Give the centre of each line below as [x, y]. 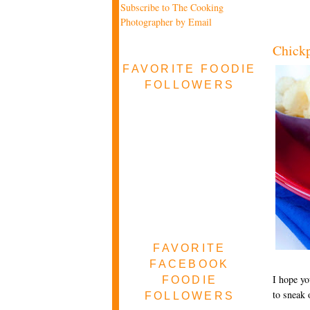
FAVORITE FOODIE [190, 68]
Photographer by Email [166, 22]
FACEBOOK [190, 264]
